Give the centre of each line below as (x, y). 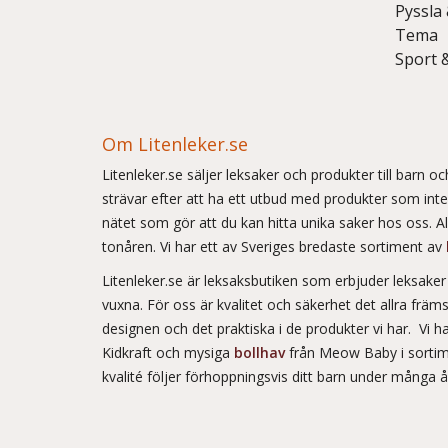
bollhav (261, 352)
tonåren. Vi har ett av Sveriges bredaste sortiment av (274, 246)
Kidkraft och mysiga (168, 352)
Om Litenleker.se (175, 144)
